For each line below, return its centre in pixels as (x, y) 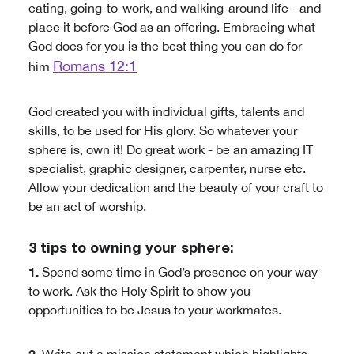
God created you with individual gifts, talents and (166, 111)
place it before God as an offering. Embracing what (172, 27)
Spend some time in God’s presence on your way (178, 272)
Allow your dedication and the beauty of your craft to (176, 187)
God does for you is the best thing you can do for (165, 46)
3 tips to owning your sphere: (131, 250)
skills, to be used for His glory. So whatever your (163, 130)
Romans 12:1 (95, 66)
